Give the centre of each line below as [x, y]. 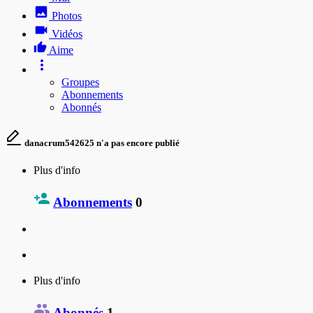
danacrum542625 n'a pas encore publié [101, 143]
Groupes [80, 82]
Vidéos [67, 34]
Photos [67, 15]
